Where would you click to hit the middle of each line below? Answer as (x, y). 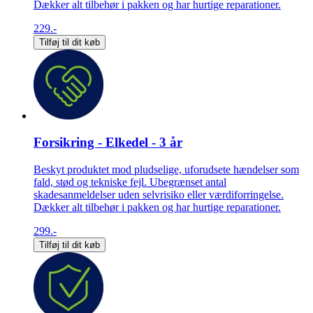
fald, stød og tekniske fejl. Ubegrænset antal (130, 182)
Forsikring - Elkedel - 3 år (108, 143)
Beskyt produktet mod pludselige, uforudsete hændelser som (166, 170)
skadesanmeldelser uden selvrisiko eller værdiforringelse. (159, 195)
